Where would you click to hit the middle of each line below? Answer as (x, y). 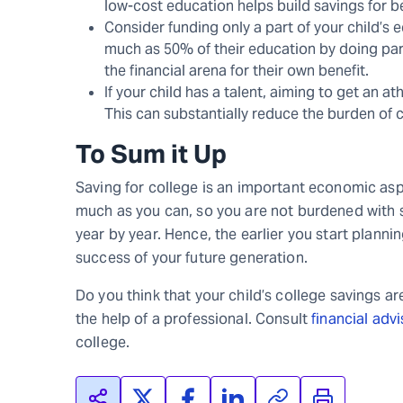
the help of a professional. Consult (194, 318)
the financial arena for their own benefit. (238, 70)
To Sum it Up (151, 153)
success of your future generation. (196, 257)
